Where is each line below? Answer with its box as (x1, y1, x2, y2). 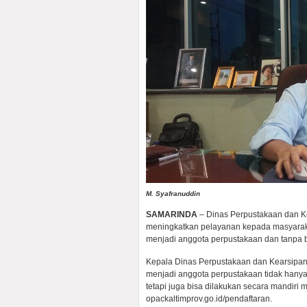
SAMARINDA (146, 210, 197, 219)
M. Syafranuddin (146, 190, 200, 197)
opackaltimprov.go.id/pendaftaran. (146, 294, 272, 304)
